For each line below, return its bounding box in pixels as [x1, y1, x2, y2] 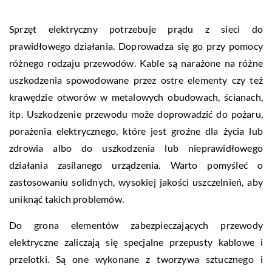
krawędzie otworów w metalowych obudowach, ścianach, [9, 91, 263, 103]
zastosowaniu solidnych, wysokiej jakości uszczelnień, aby [9, 176, 263, 188]
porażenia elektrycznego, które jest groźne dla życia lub [9, 125, 263, 137]
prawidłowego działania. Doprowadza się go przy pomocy [9, 40, 263, 52]
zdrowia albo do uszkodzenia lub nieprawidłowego [9, 142, 263, 154]
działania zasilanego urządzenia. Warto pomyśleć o [9, 159, 263, 171]
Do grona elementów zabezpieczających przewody [9, 219, 263, 231]
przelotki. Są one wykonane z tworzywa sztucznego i [9, 253, 263, 265]
